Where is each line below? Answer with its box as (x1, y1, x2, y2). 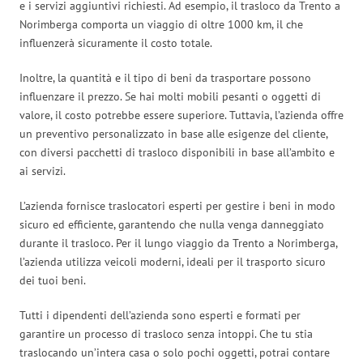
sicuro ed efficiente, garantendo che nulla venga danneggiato (19, 216, 324, 232)
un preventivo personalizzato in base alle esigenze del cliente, (19, 126, 327, 141)
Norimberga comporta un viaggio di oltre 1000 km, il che (19, 16, 303, 32)
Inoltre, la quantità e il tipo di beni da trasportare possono (19, 70, 311, 85)
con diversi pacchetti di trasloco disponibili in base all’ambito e (19, 144, 335, 160)
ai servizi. (19, 163, 66, 178)
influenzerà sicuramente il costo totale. (19, 35, 212, 50)
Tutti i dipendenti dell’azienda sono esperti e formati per (19, 307, 301, 322)
